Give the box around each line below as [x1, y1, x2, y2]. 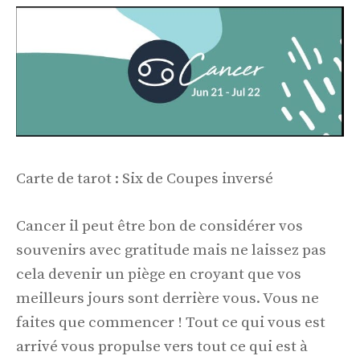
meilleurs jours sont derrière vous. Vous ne [16, 288, 319, 308]
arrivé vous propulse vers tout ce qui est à [16, 337, 308, 356]
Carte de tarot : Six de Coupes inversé [16, 170, 273, 189]
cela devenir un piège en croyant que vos [16, 264, 301, 284]
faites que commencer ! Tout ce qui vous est [16, 313, 325, 332]
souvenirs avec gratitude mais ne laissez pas [16, 240, 326, 260]
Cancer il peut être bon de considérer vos [16, 216, 303, 235]
